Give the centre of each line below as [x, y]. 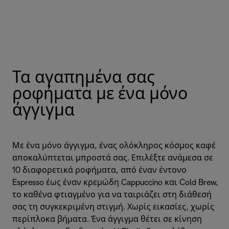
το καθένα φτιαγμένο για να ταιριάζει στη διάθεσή [112, 195]
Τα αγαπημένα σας [83, 78]
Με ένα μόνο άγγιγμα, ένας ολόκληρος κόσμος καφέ [114, 146]
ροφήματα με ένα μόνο [100, 95]
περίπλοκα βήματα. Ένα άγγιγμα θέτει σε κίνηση [107, 219]
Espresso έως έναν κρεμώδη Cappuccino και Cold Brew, [115, 182]
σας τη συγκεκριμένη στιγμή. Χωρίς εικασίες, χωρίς [113, 207]
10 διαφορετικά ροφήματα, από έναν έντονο [99, 170]
